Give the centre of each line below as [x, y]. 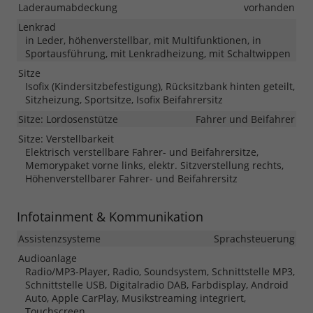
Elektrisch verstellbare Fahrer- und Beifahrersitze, [142, 152]
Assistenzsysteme [59, 239]
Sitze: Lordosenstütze [68, 119]
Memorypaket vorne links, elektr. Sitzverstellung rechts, [154, 166]
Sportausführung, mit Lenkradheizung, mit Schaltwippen [158, 54]
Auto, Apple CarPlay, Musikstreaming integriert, [136, 298]
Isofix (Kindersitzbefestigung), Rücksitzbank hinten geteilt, [160, 87]
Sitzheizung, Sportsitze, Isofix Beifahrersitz [124, 100]
